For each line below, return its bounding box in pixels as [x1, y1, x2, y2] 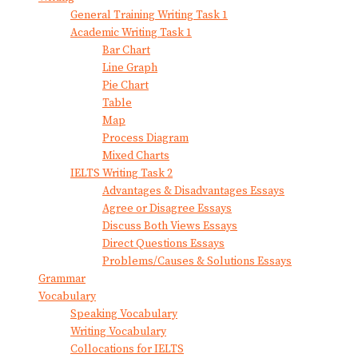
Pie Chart [102, 78, 149, 93]
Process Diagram [102, 130, 189, 145]
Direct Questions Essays [102, 236, 225, 251]
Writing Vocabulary [70, 324, 166, 339]
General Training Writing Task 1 [70, 7, 228, 22]
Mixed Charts [102, 148, 169, 163]
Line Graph [102, 60, 157, 75]
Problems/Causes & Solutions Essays [102, 253, 292, 268]
